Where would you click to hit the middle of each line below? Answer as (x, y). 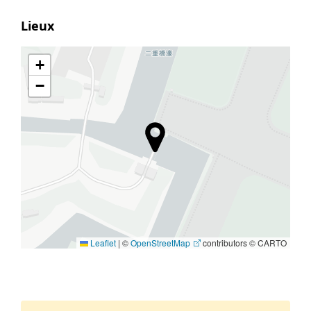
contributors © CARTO (244, 242)
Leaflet (102, 242)
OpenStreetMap (160, 242)
